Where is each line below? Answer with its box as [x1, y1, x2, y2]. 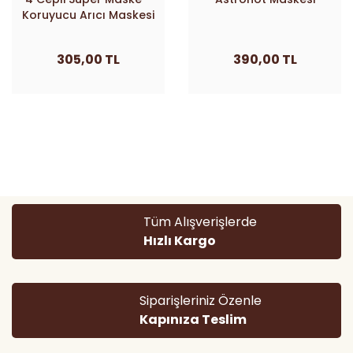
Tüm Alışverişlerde [143, 213, 257, 231]
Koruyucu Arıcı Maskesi [22, 7, 154, 23]
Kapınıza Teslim [139, 310, 247, 329]
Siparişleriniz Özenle [139, 292, 262, 310]
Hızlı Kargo [143, 232, 216, 250]
